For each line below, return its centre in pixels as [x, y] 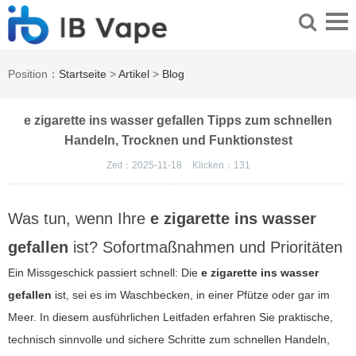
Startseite [83, 74]
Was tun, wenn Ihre [79, 219]
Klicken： [213, 166]
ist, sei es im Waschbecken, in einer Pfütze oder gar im [191, 295]
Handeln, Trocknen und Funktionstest [178, 141]
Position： [33, 74]
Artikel [134, 74]
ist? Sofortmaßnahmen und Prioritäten [205, 248]
